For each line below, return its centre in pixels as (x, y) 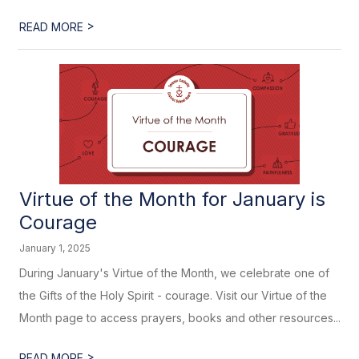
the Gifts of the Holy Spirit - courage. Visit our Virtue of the (173, 295)
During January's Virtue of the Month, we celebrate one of (175, 273)
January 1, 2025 (55, 248)
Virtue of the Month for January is (173, 199)
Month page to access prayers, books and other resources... (180, 318)
